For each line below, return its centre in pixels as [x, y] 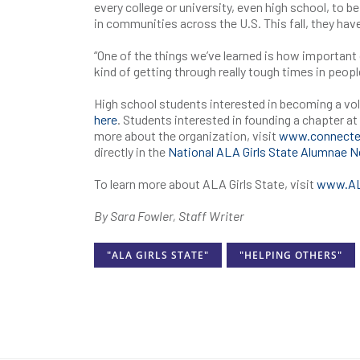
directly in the [131, 151]
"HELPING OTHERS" [291, 256]
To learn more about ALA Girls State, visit [205, 184]
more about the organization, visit [186, 135]
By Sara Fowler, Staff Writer [169, 216]
